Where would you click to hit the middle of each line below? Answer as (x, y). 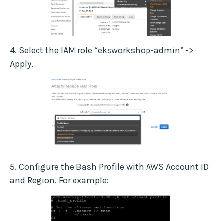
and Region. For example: (59, 180)
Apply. (21, 64)
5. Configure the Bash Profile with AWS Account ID (109, 167)
